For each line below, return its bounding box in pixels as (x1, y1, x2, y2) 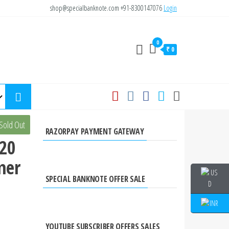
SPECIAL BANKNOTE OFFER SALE (45, 173, 145, 185)
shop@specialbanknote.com (50, 3, 121, 13)
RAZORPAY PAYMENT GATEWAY (45, 126, 144, 137)
